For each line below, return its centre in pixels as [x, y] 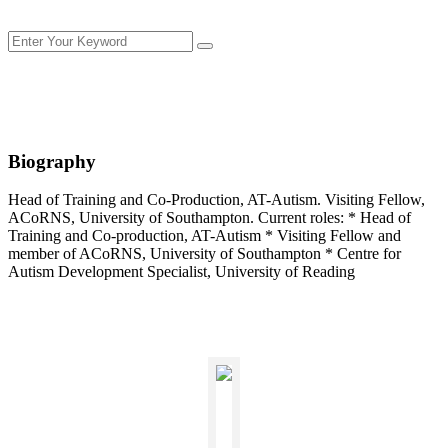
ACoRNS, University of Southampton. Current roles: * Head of [209, 218]
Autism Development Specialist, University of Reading [181, 272]
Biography [52, 161]
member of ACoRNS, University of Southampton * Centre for [204, 254]
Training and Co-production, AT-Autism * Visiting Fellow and [204, 236]
